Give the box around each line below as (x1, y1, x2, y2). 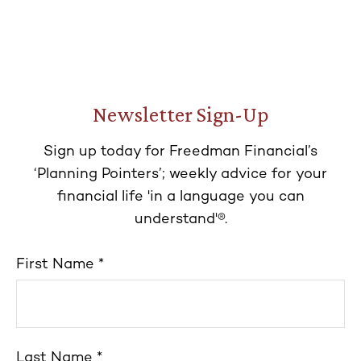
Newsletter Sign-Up (93, 102, 268, 127)
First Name (16, 257, 94, 272)
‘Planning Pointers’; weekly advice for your (34, 167, 327, 182)
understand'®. (134, 212, 227, 227)
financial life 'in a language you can (56, 189, 305, 205)
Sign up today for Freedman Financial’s (44, 144, 317, 160)
